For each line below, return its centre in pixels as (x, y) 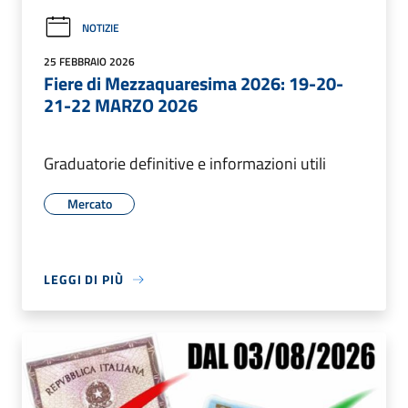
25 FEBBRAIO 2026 (89, 62)
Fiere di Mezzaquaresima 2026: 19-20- (194, 84)
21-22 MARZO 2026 (121, 106)
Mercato (89, 204)
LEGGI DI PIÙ (84, 280)
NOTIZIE (101, 27)
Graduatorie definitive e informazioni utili (185, 164)
